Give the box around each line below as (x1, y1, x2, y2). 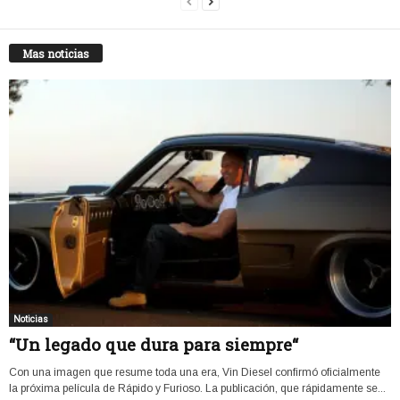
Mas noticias (22, 46, 89, 62)
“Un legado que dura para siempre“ (9, 332, 298, 355)
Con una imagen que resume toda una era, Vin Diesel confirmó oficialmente (9, 365, 380, 379)
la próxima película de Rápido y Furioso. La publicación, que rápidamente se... (9, 381, 386, 395)
